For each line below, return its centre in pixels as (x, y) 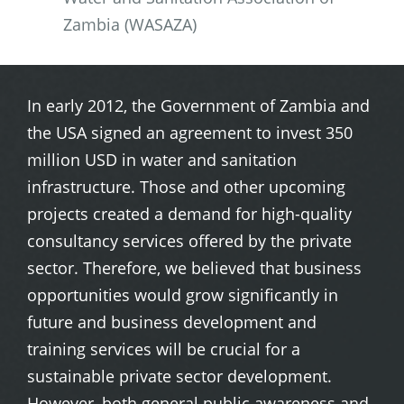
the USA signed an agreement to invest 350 (190, 133)
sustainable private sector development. (179, 376)
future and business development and (172, 322)
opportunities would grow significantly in (183, 295)
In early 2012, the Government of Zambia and (198, 106)
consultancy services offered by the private (189, 241)
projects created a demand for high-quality (189, 214)
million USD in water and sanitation (162, 160)
